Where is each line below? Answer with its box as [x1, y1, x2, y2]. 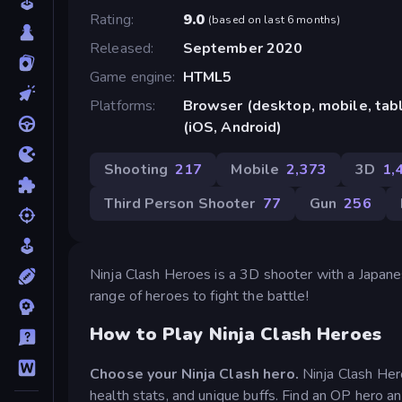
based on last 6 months [212, 12, 337, 27]
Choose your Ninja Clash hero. [90, 363, 299, 384]
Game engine [90, 66, 173, 87]
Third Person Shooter [104, 193, 256, 214]
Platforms [90, 95, 153, 116]
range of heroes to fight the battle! [90, 285, 309, 306]
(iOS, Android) [182, 117, 283, 137]
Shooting [104, 159, 169, 179]
